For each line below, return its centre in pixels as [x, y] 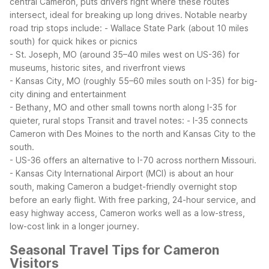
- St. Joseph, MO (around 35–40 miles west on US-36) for [125, 55]
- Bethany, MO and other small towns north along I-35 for [123, 107]
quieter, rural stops [47, 121]
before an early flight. [53, 200]
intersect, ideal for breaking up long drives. [96, 15]
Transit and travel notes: [136, 121]
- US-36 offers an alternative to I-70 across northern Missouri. [133, 160]
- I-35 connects [217, 121]
